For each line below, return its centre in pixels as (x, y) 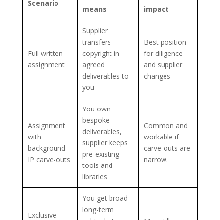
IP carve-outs (49, 159)
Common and (165, 125)
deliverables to (105, 76)
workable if (161, 137)
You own (96, 109)
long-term (98, 209)
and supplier (163, 64)
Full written (45, 53)
